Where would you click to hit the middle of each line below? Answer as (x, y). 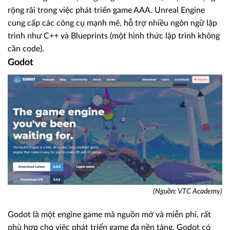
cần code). (26, 49)
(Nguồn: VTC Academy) (188, 192)
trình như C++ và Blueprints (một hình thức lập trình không (114, 36)
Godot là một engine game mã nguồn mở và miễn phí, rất (109, 215)
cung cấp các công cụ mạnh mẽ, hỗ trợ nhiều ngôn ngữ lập (112, 23)
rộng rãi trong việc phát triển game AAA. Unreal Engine (106, 11)
